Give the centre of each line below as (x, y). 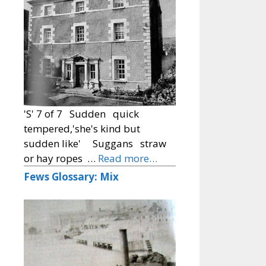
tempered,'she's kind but (82, 129)
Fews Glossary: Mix (71, 177)
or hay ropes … (61, 159)
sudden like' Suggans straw (95, 144)
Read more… (128, 159)
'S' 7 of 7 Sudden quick (81, 114)
